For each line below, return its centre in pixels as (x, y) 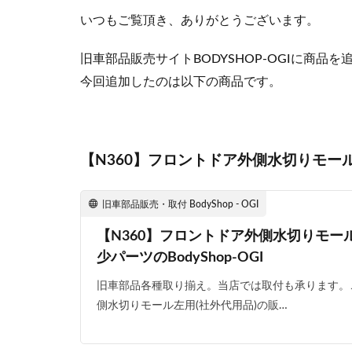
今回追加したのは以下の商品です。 (181, 82)
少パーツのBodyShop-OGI (180, 258)
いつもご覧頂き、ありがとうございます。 (200, 21)
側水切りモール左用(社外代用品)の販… (192, 306)
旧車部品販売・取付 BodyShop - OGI (180, 205)
